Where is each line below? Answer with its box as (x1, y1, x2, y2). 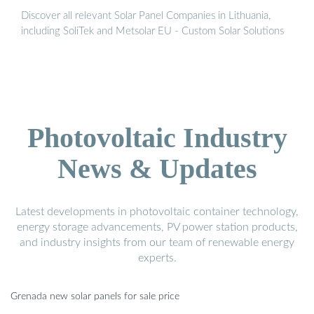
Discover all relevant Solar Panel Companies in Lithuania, (21, 10, 271, 21)
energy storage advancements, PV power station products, (16, 221, 298, 233)
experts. (137, 252, 177, 264)
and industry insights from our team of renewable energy (20, 236, 294, 248)
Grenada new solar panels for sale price (11, 291, 179, 301)
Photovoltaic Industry (27, 121, 287, 153)
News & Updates (57, 152, 257, 184)
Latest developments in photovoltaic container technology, (15, 205, 299, 217)
